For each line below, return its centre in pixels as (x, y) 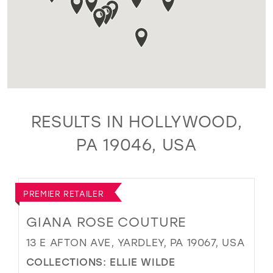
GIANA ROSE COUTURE (106, 222)
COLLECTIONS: (68, 262)
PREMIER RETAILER (64, 193)
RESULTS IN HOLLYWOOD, (136, 122)
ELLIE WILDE (143, 262)
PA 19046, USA (136, 145)
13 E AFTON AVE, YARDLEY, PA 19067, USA (135, 242)
